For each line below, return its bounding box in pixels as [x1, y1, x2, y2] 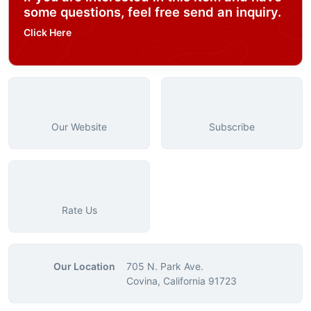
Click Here [24, 26, 72, 39]
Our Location [53, 260, 115, 273]
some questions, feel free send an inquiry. [24, 4, 281, 20]
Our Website [51, 121, 107, 133]
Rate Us [61, 204, 97, 217]
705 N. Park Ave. [126, 260, 203, 273]
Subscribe [209, 121, 255, 133]
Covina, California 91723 [126, 275, 237, 287]
